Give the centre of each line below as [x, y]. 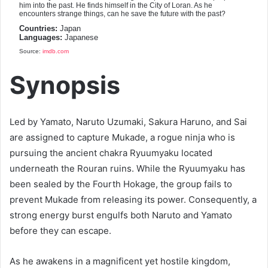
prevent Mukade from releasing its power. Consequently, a [133, 200]
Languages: [41, 37]
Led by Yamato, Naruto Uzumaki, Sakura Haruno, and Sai [128, 122]
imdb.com [56, 51]
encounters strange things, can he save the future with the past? [122, 13]
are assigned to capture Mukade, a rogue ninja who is [122, 138]
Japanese [80, 37]
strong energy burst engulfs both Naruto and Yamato [121, 215]
